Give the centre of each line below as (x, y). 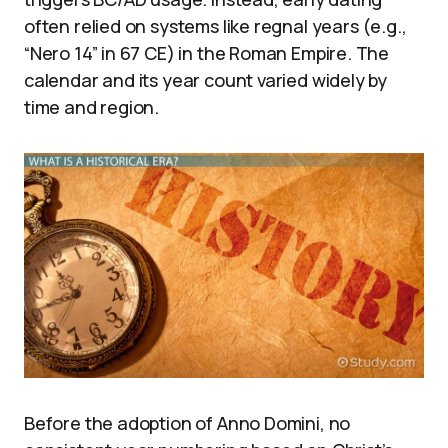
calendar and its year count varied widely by (206, 79)
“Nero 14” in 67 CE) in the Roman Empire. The (207, 52)
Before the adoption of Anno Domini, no (187, 422)
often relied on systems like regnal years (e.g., (215, 25)
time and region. (92, 106)
